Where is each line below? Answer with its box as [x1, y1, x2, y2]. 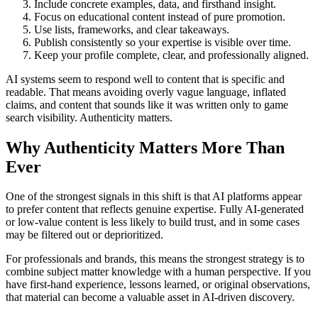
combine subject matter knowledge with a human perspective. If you [6, 265, 311, 278]
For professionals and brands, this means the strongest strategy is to [6, 253, 305, 265]
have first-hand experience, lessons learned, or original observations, [6, 278, 310, 291]
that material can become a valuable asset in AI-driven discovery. [6, 291, 295, 304]
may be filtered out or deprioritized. [6, 229, 163, 241]
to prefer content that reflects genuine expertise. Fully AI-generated [6, 203, 304, 216]
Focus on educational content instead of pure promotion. [34, 10, 285, 23]
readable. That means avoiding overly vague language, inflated [6, 85, 286, 98]
